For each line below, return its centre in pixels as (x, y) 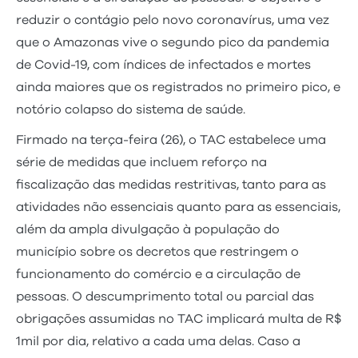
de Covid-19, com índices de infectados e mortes (163, 64)
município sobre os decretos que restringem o (157, 251)
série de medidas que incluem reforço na (141, 162)
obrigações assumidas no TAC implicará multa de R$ (179, 318)
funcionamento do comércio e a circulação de (158, 274)
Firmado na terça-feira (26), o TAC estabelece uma (171, 139)
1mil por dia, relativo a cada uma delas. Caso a (158, 341)
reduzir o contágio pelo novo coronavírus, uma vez (173, 20)
